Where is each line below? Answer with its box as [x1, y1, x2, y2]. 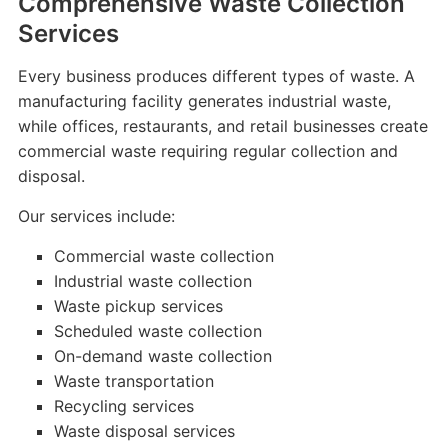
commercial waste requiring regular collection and [17, 141, 398, 161]
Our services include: [17, 206, 175, 226]
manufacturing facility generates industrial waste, [17, 91, 391, 111]
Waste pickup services [53, 296, 223, 316]
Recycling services [53, 396, 194, 416]
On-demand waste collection [53, 346, 272, 366]
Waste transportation [53, 371, 214, 391]
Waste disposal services [53, 421, 235, 441]
